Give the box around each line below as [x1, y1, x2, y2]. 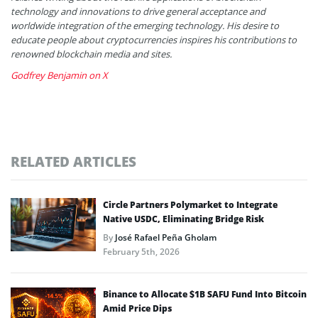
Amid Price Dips [103, 302, 172, 314]
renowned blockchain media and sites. [11, 47, 172, 60]
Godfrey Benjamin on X [11, 68, 108, 82]
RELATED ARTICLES [11, 152, 136, 170]
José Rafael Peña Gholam [115, 231, 216, 243]
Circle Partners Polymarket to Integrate [103, 198, 278, 211]
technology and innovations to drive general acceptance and [11, 4, 265, 18]
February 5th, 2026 [103, 245, 180, 258]
